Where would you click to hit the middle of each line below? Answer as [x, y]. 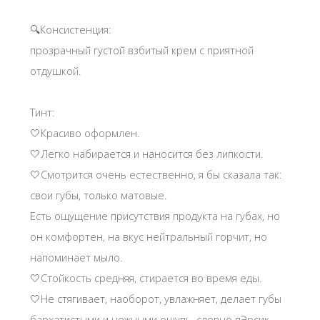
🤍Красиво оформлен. [85, 133]
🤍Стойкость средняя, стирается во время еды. [146, 278]
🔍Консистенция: [71, 30]
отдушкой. [56, 71]
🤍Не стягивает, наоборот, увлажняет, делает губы [156, 299]
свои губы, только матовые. [99, 195]
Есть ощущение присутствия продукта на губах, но [155, 216]
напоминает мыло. [76, 257]
